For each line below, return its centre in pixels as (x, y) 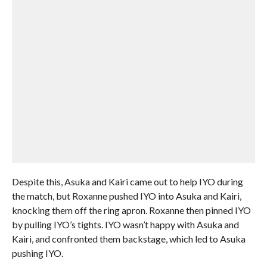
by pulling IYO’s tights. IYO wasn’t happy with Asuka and (125, 224)
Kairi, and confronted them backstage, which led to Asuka (128, 238)
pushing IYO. (37, 253)
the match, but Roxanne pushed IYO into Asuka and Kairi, (126, 195)
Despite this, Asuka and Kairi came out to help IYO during (127, 181)
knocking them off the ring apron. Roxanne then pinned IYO (131, 210)
